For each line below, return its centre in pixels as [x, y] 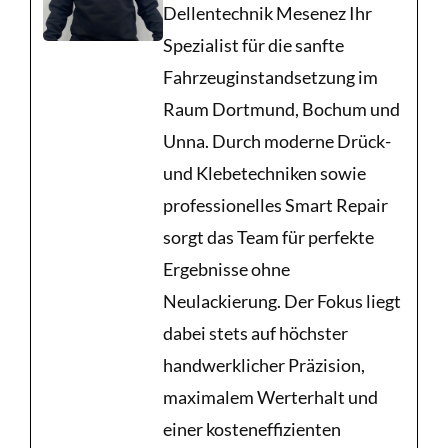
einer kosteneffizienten [252, 429]
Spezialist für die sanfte [253, 45]
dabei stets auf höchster [255, 333]
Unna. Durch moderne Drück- [277, 141]
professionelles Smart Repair [275, 205]
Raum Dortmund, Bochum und [281, 109]
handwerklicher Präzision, [264, 365]
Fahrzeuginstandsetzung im [270, 77]
